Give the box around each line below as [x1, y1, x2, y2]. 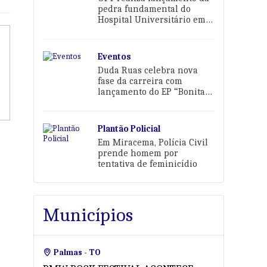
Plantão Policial [98, 123, 161, 134]
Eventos [98, 51, 132, 62]
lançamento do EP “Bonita [98, 86, 206, 97]
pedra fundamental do [98, 4, 191, 14]
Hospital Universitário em [98, 14, 206, 25]
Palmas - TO [54, 247, 101, 257]
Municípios [43, 204, 133, 226]
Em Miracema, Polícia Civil [98, 137, 209, 148]
